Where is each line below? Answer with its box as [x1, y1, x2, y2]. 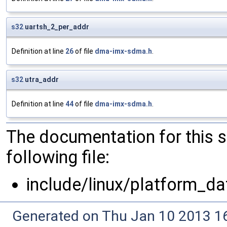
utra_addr [23, 75, 59, 84]
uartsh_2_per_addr [23, 23, 89, 31]
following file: [6, 147, 109, 168]
